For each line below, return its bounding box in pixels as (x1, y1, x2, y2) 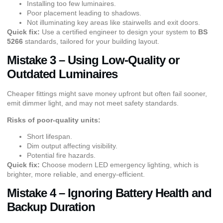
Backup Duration (7, 200, 95, 214)
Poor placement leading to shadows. (27, 8, 141, 17)
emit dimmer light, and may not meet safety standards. (7, 99, 179, 108)
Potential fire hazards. (27, 151, 96, 160)
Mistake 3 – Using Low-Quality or (7, 53, 179, 67)
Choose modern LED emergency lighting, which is (40, 161, 199, 169)
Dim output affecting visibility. (27, 142, 117, 150)
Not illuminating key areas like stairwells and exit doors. (27, 18, 200, 26)
